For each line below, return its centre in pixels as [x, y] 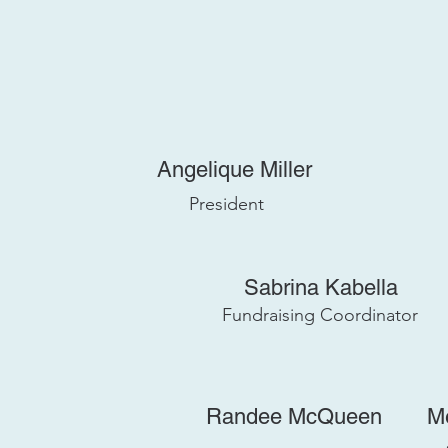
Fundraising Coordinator [320, 315]
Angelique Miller [234, 169]
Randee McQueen [293, 416]
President [227, 204]
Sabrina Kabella [321, 287]
